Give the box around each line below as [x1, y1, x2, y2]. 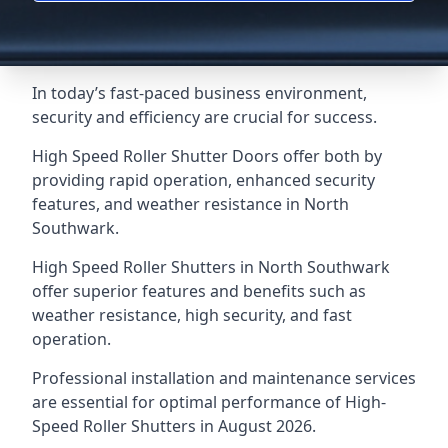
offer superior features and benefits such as [32, 280, 366, 302]
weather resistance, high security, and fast [32, 304, 352, 326]
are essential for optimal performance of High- [32, 391, 386, 413]
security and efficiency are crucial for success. [32, 106, 377, 128]
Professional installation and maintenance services [32, 367, 416, 389]
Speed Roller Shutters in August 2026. [32, 415, 316, 437]
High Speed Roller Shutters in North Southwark [32, 256, 390, 278]
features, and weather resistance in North [32, 193, 349, 215]
